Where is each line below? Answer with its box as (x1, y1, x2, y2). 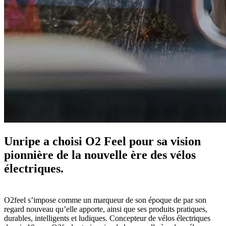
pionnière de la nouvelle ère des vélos (4, 148, 196, 161)
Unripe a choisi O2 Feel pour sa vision (4, 134, 201, 148)
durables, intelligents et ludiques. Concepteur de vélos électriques (4, 213, 210, 222)
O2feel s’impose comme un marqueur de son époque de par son (4, 195, 206, 204)
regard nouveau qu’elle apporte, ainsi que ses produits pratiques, (4, 204, 207, 213)
